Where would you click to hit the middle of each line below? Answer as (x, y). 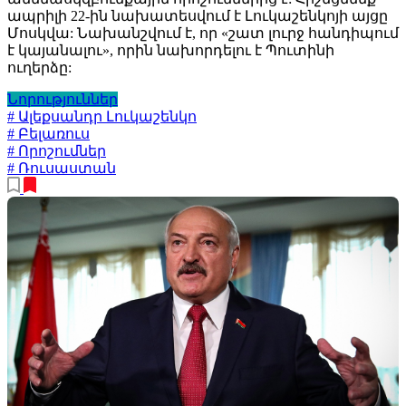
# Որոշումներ (57, 151)
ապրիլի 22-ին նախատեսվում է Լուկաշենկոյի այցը (198, 16)
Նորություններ (63, 100)
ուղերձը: (39, 68)
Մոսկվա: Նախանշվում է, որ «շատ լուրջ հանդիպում (203, 34)
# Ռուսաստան (62, 169)
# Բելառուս (48, 134)
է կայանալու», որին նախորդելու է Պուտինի (171, 51)
